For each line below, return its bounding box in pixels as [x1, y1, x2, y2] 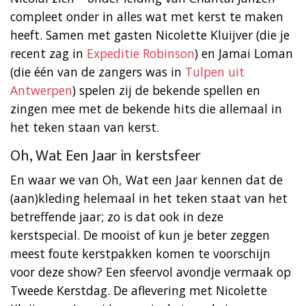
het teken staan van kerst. [10, 118, 159, 135]
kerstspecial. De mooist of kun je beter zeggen [10, 226, 270, 243]
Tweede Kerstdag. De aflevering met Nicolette [10, 281, 267, 298]
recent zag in [10, 44, 87, 61]
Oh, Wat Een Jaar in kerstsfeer [10, 143, 201, 169]
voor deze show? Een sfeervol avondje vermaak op [10, 263, 291, 280]
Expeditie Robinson [87, 44, 195, 61]
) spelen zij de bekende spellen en [72, 81, 260, 98]
